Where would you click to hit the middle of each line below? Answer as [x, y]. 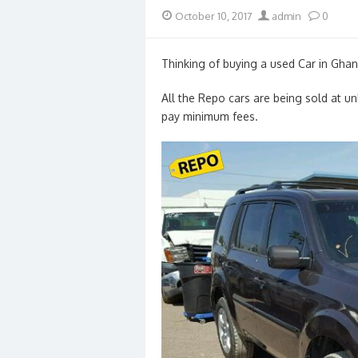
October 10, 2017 [214, 16]
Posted [177, 14]
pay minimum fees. [210, 116]
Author [273, 14]
